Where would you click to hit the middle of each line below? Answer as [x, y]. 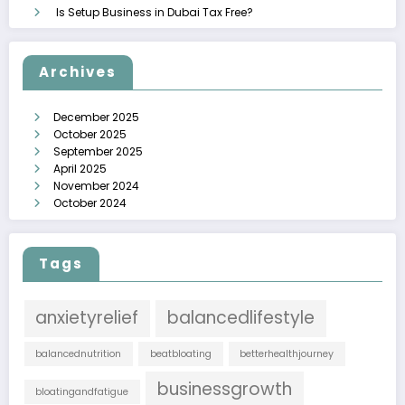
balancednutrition [79, 354]
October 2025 [90, 135]
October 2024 [90, 203]
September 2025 [98, 152]
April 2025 [80, 169]
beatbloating [180, 354]
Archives [78, 72]
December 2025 [96, 118]
